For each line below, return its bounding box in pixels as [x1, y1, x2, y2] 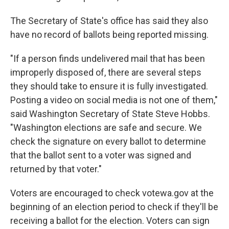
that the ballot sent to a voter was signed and [10, 150, 191, 161]
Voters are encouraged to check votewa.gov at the [10, 188, 214, 199]
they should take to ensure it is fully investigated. [10, 81, 208, 92]
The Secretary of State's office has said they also [10, 15, 208, 27]
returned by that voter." [10, 164, 102, 175]
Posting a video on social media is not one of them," [10, 95, 218, 106]
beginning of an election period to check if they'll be [10, 201, 218, 213]
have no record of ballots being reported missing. [10, 29, 209, 40]
